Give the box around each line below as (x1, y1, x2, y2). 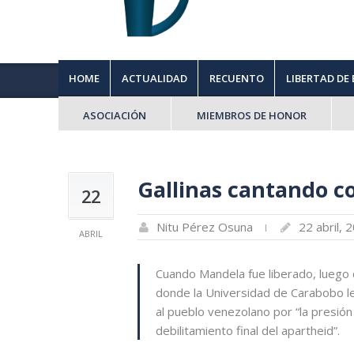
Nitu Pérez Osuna (156, 219, 253, 235)
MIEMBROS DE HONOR (196, 108, 307, 122)
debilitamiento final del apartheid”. (155, 322, 340, 338)
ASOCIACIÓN (82, 108, 146, 122)
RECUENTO (209, 71, 264, 85)
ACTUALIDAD (121, 71, 187, 85)
